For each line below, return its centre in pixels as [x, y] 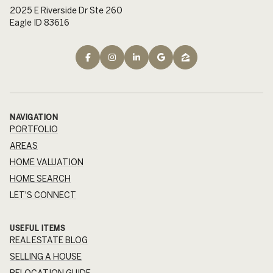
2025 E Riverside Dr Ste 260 [66, 11]
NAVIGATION [34, 117]
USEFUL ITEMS [37, 228]
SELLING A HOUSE [46, 256]
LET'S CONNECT [43, 195]
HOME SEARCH [40, 178]
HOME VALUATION [47, 162]
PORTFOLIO [34, 129]
